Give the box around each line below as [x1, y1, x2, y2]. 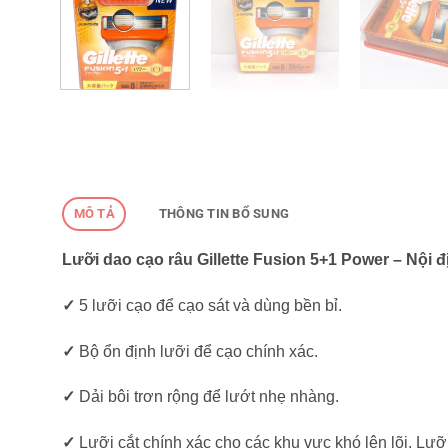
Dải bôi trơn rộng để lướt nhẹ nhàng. [75, 388, 339, 406]
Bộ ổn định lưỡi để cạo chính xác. [75, 342, 318, 360]
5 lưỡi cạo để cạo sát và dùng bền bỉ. [75, 296, 342, 314]
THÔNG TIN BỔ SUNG [158, 205, 290, 221]
